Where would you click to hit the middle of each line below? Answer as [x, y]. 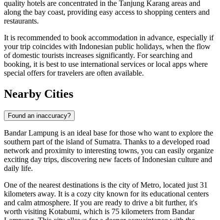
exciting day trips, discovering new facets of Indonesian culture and [108, 159]
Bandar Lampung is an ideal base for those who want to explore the [109, 133]
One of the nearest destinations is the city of [72, 185]
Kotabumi [64, 211]
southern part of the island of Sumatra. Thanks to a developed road [107, 141]
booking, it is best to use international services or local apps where [106, 64]
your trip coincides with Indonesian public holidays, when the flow [107, 47]
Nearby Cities [39, 94]
